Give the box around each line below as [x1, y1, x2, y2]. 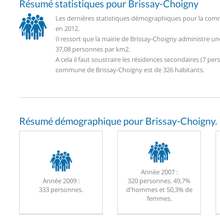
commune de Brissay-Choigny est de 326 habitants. [55, 65, 204, 74]
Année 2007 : [140, 167, 178, 177]
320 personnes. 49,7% [128, 176, 191, 186]
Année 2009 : [42, 176, 80, 186]
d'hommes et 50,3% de [126, 185, 192, 194]
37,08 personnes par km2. [55, 44, 130, 54]
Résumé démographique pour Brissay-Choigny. [19, 114, 217, 127]
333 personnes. [39, 185, 83, 194]
